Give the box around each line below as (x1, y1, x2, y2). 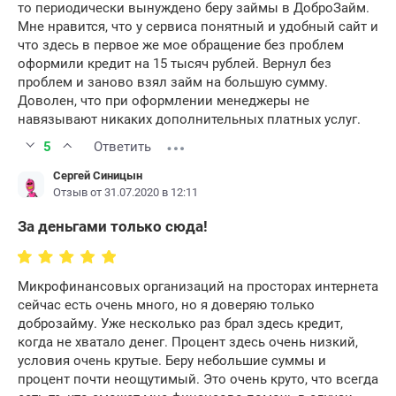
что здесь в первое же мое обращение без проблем (18, 37, 344, 54)
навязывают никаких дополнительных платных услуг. (18, 111, 361, 128)
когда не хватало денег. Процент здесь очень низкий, (18, 334, 358, 351)
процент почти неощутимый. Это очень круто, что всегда (18, 371, 378, 388)
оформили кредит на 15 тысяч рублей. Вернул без (18, 56, 331, 72)
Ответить (94, 139, 151, 156)
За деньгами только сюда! (18, 217, 208, 236)
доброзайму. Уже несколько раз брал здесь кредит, (18, 316, 343, 332)
